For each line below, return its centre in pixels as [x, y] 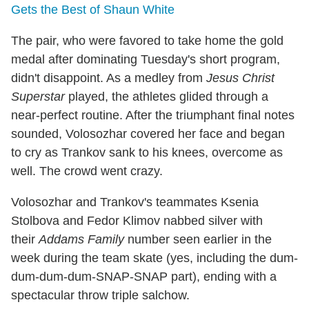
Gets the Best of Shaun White [93, 9]
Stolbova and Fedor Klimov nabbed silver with [137, 220]
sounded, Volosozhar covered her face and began [148, 133]
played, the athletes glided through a [167, 96]
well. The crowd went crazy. [87, 171]
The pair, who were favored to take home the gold [147, 40]
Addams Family [81, 239]
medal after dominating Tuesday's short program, [146, 59]
